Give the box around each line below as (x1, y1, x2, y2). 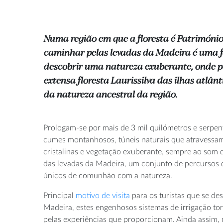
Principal (43, 191, 76, 200)
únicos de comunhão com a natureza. (43, 171, 172, 180)
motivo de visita (76, 191, 130, 200)
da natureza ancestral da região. (43, 90, 177, 100)
